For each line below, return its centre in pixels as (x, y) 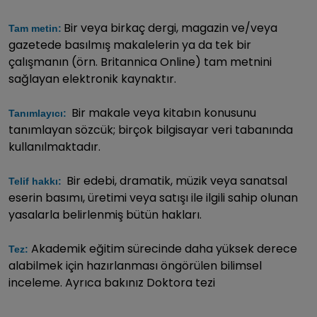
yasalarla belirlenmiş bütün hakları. (105, 214)
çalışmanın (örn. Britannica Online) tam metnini (140, 62)
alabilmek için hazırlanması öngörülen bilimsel (135, 265)
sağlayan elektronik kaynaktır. (92, 79)
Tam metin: (35, 28)
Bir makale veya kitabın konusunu (164, 113)
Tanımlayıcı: (39, 113)
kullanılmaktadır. (54, 146)
